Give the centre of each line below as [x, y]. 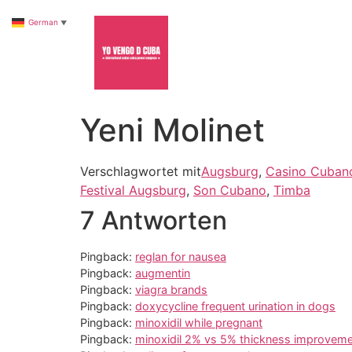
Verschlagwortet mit [141, 171]
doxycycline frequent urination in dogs [235, 306]
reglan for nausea [181, 257]
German [43, 22]
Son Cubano [230, 190]
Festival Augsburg [133, 190]
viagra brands [171, 290]
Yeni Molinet [172, 130]
